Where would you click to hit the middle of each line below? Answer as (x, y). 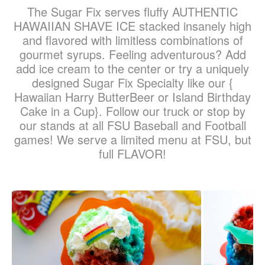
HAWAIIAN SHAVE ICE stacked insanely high (132, 26)
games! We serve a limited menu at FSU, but (132, 139)
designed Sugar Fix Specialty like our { (132, 83)
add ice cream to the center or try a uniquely (132, 68)
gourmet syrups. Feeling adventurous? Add (132, 54)
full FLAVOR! (132, 153)
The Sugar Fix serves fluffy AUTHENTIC (132, 12)
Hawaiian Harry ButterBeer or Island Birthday (132, 97)
